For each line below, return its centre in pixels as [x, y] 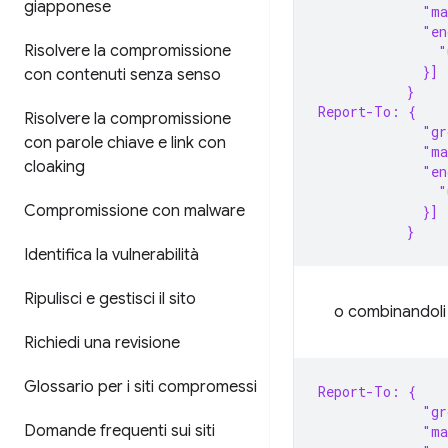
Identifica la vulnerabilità [111, 255]
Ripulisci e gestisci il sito [110, 299]
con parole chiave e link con [125, 143]
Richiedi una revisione [102, 343]
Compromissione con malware [134, 211]
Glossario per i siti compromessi [140, 387]
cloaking [54, 167]
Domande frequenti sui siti [119, 431]
